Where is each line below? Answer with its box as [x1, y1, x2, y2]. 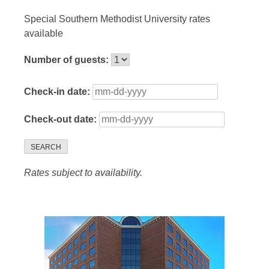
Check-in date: [24, 86, 92, 97]
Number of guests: [24, 55, 111, 65]
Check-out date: [24, 114, 99, 125]
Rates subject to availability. [24, 168, 142, 178]
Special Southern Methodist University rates [24, 14, 210, 25]
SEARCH [31, 143, 61, 152]
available [24, 28, 63, 39]
